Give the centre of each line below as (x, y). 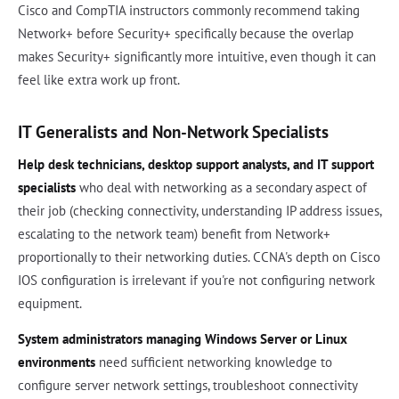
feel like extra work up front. (99, 79)
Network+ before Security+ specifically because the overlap (186, 33)
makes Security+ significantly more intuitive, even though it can (197, 56)
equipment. (50, 303)
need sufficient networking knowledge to (214, 362)
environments (57, 362)
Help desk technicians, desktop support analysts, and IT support (196, 164)
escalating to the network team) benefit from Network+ (174, 233)
